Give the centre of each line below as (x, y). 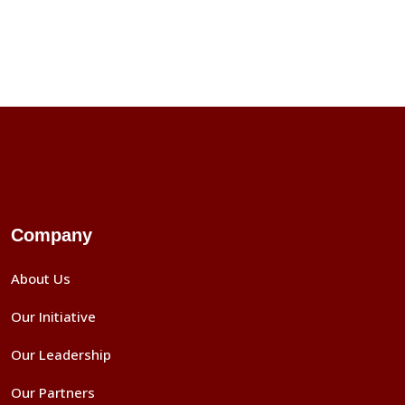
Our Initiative (53, 317)
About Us (41, 279)
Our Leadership (61, 355)
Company (52, 235)
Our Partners (53, 393)
